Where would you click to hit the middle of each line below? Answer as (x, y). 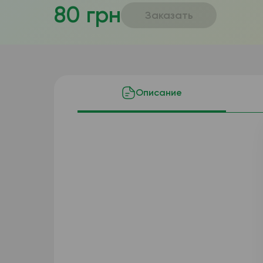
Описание (159, 92)
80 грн (87, 15)
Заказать (169, 15)
